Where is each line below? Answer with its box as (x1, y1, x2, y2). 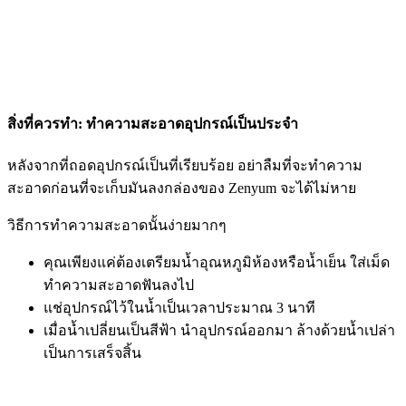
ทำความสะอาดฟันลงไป (43, 277, 194, 294)
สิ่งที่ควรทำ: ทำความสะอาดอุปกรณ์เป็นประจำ (7, 116, 298, 132)
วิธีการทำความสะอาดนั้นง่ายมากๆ (7, 217, 230, 234)
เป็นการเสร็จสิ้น (43, 345, 141, 362)
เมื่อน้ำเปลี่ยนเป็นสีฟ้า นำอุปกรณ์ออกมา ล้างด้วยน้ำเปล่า (43, 323, 395, 339)
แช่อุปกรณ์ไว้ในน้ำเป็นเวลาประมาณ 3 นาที (43, 300, 315, 316)
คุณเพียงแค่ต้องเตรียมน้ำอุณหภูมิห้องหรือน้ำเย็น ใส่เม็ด (43, 255, 390, 271)
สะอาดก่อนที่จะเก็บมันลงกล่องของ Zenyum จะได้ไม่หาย (7, 180, 356, 197)
